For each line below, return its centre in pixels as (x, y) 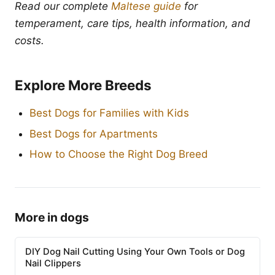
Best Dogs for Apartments (94, 134)
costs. (29, 41)
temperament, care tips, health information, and (133, 23)
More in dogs (52, 218)
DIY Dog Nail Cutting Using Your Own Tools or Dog (135, 251)
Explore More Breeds (83, 85)
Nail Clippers (53, 263)
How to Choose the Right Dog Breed (119, 154)
